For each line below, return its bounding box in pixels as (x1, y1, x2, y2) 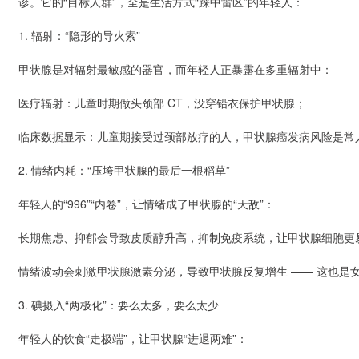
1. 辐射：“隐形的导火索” (18, 27, 140, 43)
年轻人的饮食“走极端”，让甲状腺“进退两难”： (18, 330, 248, 346)
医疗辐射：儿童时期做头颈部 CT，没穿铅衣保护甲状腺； (18, 95, 306, 111)
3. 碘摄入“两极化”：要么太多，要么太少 (18, 296, 219, 313)
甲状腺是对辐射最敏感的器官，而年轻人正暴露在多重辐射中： (18, 61, 333, 77)
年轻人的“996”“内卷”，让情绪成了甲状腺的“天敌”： (18, 196, 275, 212)
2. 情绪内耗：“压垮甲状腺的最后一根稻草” (18, 162, 230, 178)
